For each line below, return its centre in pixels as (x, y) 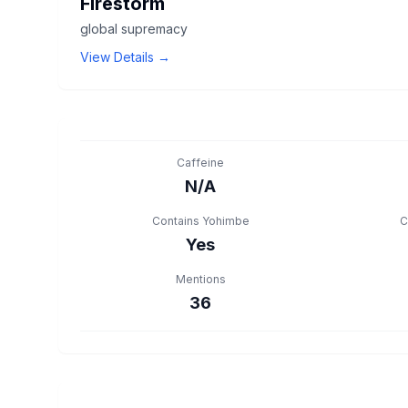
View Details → (125, 57)
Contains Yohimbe (200, 221)
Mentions (200, 279)
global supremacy (134, 29)
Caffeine (200, 163)
